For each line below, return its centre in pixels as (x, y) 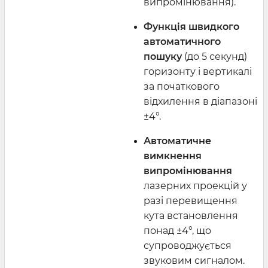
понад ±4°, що (177, 230)
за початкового (182, 86)
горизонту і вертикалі (198, 71)
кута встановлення (191, 215)
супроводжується (188, 245)
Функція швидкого (191, 26)
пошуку (163, 56)
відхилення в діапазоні (200, 101)
